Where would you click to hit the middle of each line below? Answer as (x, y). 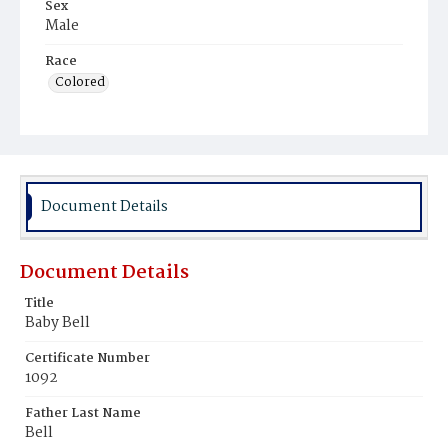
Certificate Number (87, 358)
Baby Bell (57, 323)
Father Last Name (83, 413)
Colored (80, 82)
